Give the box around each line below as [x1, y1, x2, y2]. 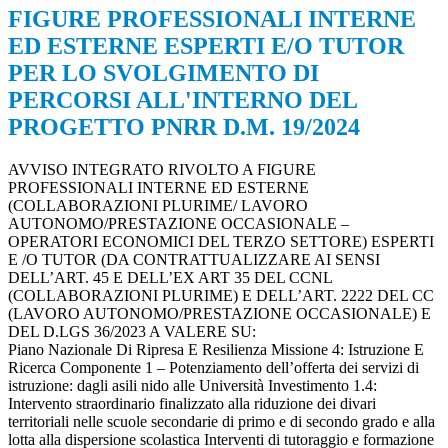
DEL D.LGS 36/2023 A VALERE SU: [8, 323, 256, 341]
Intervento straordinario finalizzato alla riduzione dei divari [8, 395, 376, 413]
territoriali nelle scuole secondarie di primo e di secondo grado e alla [8, 413, 435, 431]
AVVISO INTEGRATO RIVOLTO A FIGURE [8, 161, 316, 179]
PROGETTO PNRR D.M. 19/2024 [8, 114, 360, 141]
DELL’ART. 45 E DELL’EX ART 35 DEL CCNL [8, 269, 332, 287]
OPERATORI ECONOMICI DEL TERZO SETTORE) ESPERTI [8, 233, 434, 251]
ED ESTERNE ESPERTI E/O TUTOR [8, 33, 404, 60]
